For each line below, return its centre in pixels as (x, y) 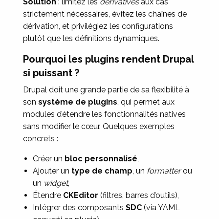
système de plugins (78, 102)
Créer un (49, 159)
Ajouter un (52, 171)
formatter (164, 171)
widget (56, 183)
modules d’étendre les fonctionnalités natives (105, 114)
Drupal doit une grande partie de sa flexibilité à (106, 90)
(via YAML (161, 208)
